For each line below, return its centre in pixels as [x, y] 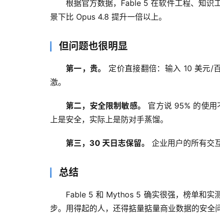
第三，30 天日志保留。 [108, 143]
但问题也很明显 [93, 46]
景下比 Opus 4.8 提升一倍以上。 [108, 17]
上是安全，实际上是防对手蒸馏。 [109, 120]
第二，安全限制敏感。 [106, 106]
